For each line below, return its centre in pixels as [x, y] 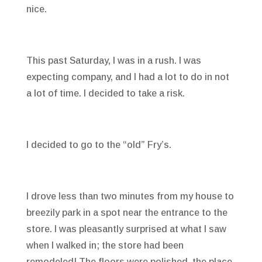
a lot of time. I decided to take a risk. [105, 94]
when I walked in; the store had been [105, 246]
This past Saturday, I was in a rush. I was [113, 61]
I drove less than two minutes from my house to [130, 196]
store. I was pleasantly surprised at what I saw [126, 229]
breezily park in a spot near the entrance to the [127, 213]
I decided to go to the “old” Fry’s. [99, 145]
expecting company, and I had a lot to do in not [127, 77]
